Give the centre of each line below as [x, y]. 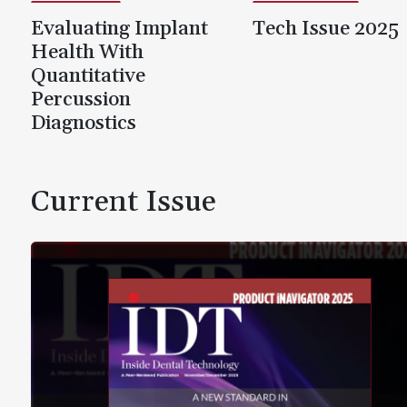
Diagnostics [84, 123]
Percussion [81, 99]
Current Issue [124, 202]
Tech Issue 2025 [326, 29]
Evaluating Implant [119, 29]
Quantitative [88, 76]
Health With [87, 52]
